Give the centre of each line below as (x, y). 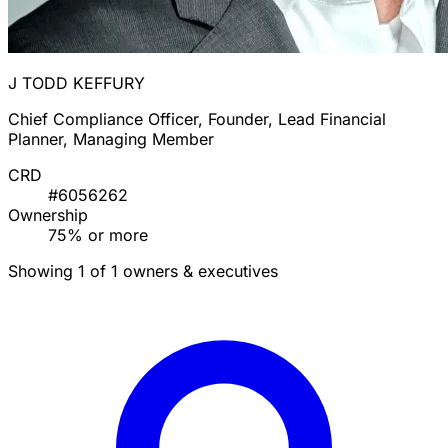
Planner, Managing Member (111, 139)
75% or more (98, 235)
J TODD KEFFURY (76, 83)
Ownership (48, 215)
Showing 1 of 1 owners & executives (143, 271)
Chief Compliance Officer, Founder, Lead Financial (197, 119)
